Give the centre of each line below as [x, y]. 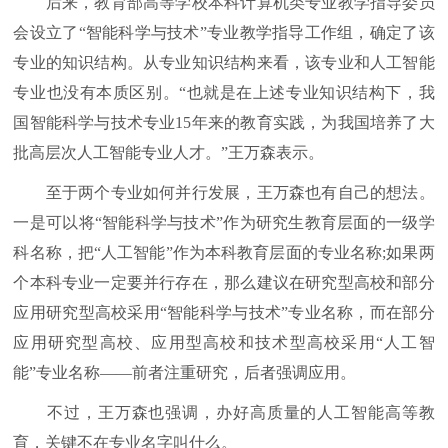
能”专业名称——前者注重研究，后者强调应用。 [185, 372]
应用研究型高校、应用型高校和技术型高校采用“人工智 [224, 342]
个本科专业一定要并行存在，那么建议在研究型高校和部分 [224, 282]
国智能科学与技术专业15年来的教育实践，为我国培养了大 [224, 122]
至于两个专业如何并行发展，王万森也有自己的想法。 [224, 192]
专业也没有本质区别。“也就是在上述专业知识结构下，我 [224, 92]
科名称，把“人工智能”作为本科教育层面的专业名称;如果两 [224, 252]
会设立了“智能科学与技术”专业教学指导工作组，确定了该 [224, 32]
